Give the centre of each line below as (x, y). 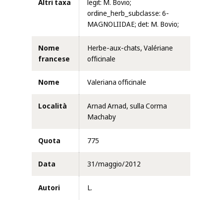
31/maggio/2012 (114, 164)
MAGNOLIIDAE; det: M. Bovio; (133, 25)
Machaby (102, 117)
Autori (49, 188)
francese (54, 59)
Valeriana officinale (117, 83)
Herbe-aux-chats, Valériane (130, 48)
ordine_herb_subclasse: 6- (128, 14)
